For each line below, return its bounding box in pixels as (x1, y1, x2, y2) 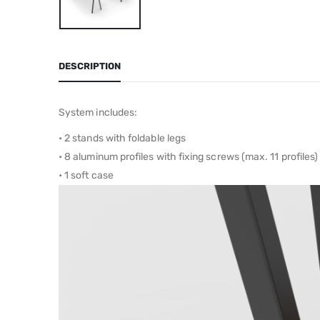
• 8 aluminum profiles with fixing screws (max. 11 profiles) (59, 150, 319, 163)
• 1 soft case (59, 169, 114, 181)
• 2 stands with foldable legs (59, 131, 186, 144)
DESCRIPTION (59, 60, 121, 71)
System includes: (59, 106, 138, 119)
